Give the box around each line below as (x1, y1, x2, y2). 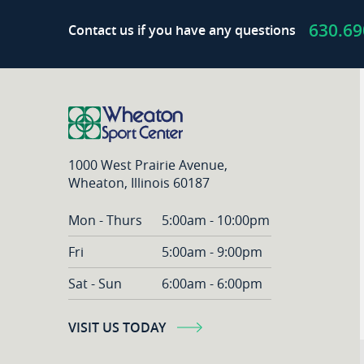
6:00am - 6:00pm (162, 274, 263, 292)
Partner (188, 89, 238, 109)
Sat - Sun (68, 274, 122, 292)
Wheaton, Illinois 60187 (68, 173, 210, 192)
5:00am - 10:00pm (162, 210, 271, 229)
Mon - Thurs (68, 210, 142, 229)
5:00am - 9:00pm (162, 242, 263, 261)
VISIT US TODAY (68, 318, 166, 336)
